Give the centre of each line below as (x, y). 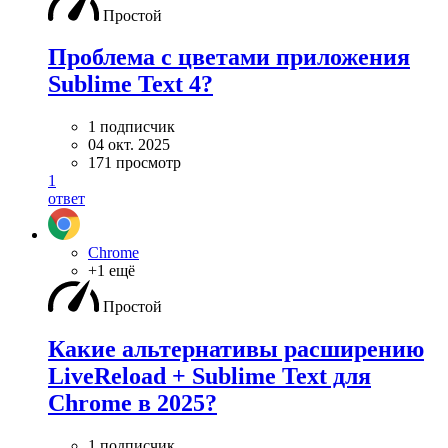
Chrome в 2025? (132, 403)
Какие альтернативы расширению (236, 349)
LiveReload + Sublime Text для (209, 376)
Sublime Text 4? (130, 84)
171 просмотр (134, 163)
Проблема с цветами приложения (229, 57)
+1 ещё (111, 271)
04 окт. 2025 (129, 145)
